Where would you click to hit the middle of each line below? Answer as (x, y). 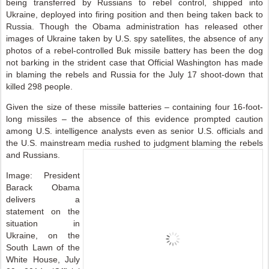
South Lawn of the (43, 247)
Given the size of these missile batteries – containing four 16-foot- (134, 107)
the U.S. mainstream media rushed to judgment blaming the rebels (134, 143)
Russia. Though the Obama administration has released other (134, 26)
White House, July (43, 259)
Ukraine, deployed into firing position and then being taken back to (134, 14)
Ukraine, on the (43, 235)
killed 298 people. (39, 86)
